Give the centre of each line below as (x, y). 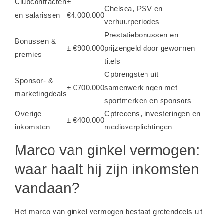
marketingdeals (41, 94)
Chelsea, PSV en (133, 9)
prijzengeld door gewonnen (150, 48)
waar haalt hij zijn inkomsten (107, 169)
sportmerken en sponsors (148, 100)
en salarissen (37, 15)
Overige (28, 114)
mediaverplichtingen (138, 127)
